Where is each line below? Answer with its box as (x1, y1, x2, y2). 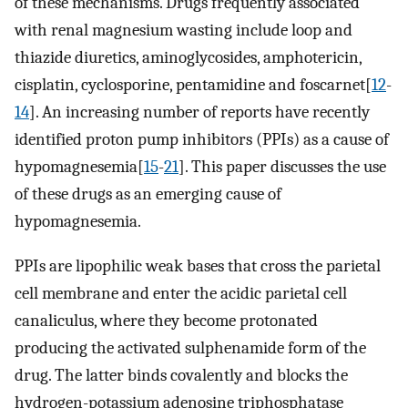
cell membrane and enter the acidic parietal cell (15, 282, 347, 303)
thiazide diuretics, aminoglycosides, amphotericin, (15, 47, 362, 68)
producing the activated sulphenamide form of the (15, 337, 366, 358)
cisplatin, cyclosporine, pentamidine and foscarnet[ (15, 75, 372, 96)
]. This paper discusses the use (178, 157, 386, 178)
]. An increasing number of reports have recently (29, 102, 370, 123)
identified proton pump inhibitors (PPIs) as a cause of (15, 129, 389, 150)
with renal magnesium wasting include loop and (15, 20, 352, 41)
